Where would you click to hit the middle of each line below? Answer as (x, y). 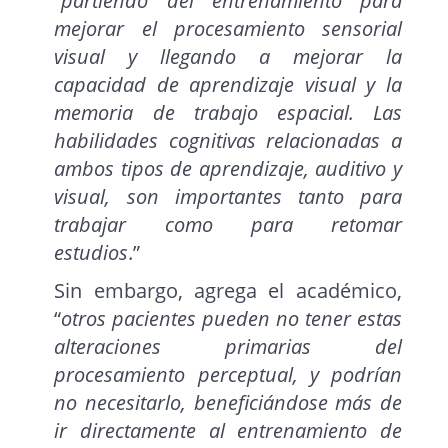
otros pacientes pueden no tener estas (231, 319)
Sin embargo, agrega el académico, (228, 291)
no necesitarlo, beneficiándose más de (228, 403)
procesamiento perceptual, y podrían (228, 375)
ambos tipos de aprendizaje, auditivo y (228, 169)
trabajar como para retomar (228, 225)
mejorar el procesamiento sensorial (228, 29)
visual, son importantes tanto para (228, 197)
